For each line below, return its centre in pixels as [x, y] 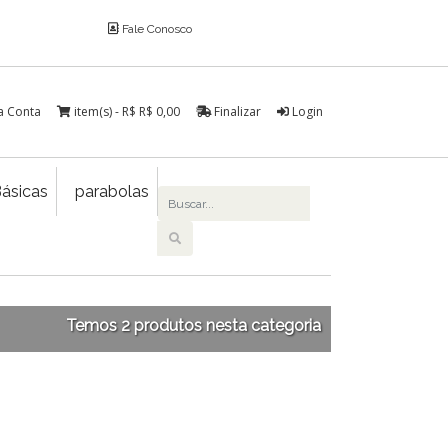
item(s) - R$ [106, 111]
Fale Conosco [155, 29]
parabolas [112, 191]
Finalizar [236, 111]
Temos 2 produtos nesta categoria [193, 325]
